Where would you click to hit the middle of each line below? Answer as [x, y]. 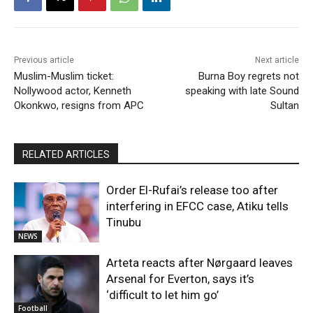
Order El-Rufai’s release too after [192, 190]
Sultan [284, 106]
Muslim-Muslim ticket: [64, 77]
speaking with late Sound [242, 91]
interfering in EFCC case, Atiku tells [198, 206]
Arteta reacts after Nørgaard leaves [200, 262]
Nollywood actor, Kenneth [73, 91]
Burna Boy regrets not [248, 77]
